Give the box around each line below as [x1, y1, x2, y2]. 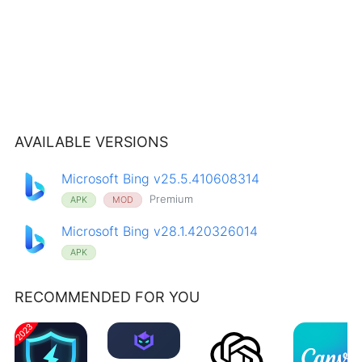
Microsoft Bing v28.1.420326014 [61, 223, 259, 239]
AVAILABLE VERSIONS [14, 133, 168, 150]
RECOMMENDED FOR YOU [14, 288, 200, 305]
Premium [146, 192, 194, 205]
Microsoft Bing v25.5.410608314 [61, 170, 260, 187]
